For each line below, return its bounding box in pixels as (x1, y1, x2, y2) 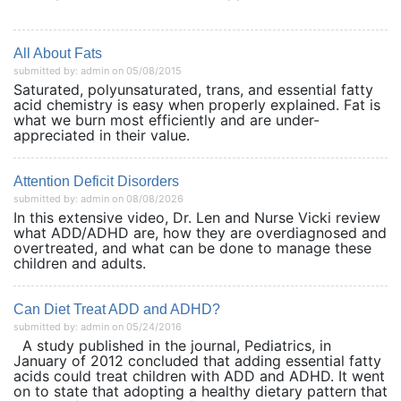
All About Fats (13, 46, 102, 61)
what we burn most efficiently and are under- (13, 111, 320, 129)
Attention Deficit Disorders (13, 174, 179, 189)
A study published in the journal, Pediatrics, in (13, 337, 331, 354)
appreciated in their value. (13, 126, 243, 144)
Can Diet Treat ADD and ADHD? (13, 302, 220, 317)
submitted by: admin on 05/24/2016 (13, 320, 182, 333)
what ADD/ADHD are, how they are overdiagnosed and (13, 224, 387, 242)
